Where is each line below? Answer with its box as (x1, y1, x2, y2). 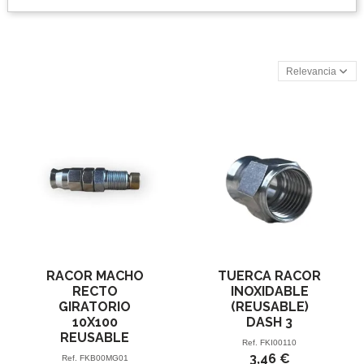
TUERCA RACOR (218, 268, 321, 284)
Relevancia (286, 65, 337, 77)
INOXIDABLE (230, 284, 309, 299)
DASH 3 (246, 314, 292, 330)
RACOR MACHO (45, 268, 144, 284)
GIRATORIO (58, 299, 131, 314)
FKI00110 (260, 338, 297, 348)
